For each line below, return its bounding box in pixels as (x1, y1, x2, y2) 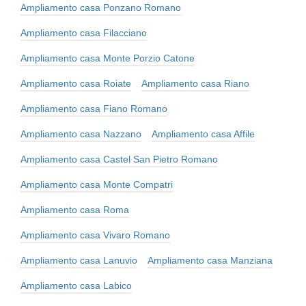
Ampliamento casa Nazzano (20, 128, 141, 139)
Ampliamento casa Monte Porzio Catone (20, 52, 195, 64)
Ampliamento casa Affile (152, 128, 255, 139)
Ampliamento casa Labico (20, 279, 132, 291)
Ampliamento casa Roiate (20, 77, 131, 89)
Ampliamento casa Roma (20, 204, 129, 215)
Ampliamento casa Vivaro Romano (20, 229, 170, 240)
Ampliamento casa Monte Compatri (20, 178, 173, 190)
